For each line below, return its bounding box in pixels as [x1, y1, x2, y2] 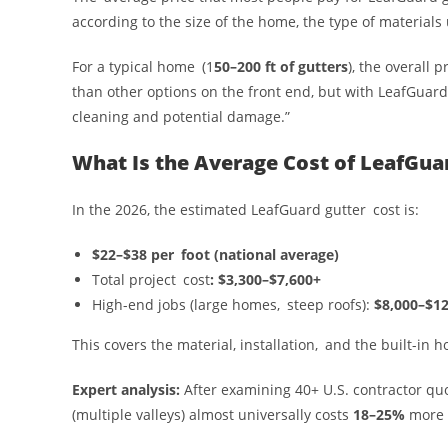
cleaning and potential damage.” [72, 106, 294, 126]
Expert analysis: [72, 379, 180, 399]
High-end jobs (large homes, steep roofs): [92, 294, 374, 314]
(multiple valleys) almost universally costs [72, 404, 353, 424]
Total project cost [92, 269, 210, 289]
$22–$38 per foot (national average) [92, 244, 339, 264]
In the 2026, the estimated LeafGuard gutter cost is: [72, 199, 419, 219]
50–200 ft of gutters [214, 56, 348, 76]
